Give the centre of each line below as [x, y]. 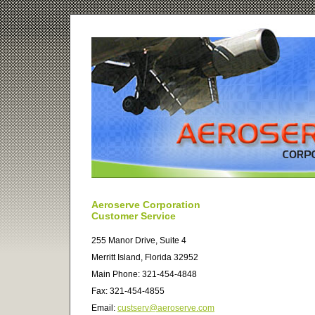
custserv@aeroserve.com [166, 308]
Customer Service [134, 216]
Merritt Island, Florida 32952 [145, 257]
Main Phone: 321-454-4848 [144, 274]
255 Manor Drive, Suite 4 [139, 240]
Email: [104, 308]
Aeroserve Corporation [146, 205]
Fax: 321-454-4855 [128, 291]
